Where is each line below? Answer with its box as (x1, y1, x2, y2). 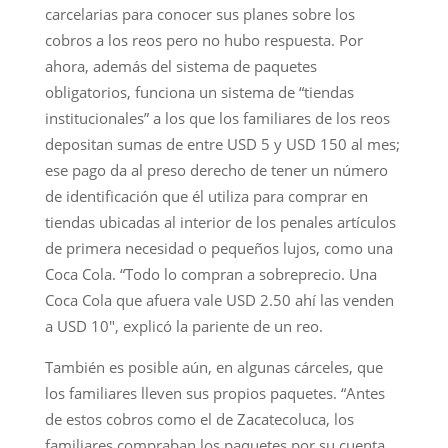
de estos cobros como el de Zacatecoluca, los (44, 408, 354, 429)
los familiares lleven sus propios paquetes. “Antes (44, 382, 385, 403)
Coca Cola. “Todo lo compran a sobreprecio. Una (44, 263, 377, 284)
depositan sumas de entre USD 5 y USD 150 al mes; (44, 133, 400, 154)
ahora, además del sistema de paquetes (44, 55, 317, 76)
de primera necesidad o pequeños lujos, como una (44, 237, 393, 258)
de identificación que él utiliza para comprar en (44, 185, 368, 206)
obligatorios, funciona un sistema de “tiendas (44, 81, 354, 102)
